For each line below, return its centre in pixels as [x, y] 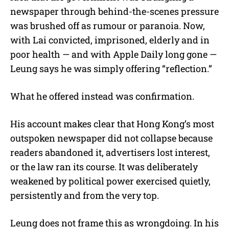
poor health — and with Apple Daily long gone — [113, 54]
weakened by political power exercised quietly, [110, 181]
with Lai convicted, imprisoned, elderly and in [110, 40]
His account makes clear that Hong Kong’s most [112, 123]
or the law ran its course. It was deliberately [104, 166]
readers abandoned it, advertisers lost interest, [110, 152]
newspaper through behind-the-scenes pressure [114, 11]
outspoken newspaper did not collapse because [111, 138]
